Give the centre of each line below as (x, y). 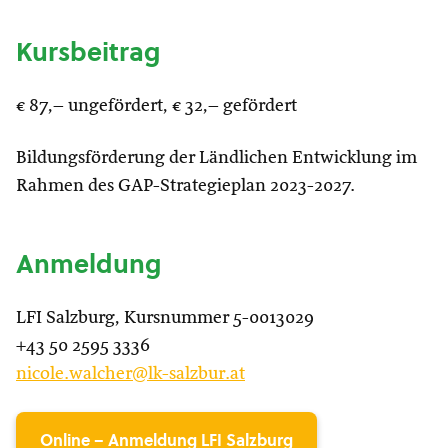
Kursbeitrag (88, 52)
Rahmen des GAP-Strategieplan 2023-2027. (185, 186)
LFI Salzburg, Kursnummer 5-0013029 (165, 318)
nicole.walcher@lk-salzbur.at (130, 374)
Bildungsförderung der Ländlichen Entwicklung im (216, 158)
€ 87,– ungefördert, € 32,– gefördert (156, 106)
